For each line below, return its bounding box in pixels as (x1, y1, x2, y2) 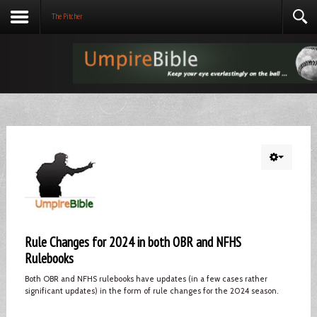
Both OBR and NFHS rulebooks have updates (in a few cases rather (24, 273, 267, 284)
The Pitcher (52, 11, 82, 21)
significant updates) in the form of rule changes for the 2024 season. (24, 285, 278, 296)
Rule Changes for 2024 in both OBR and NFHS (24, 233, 241, 250)
